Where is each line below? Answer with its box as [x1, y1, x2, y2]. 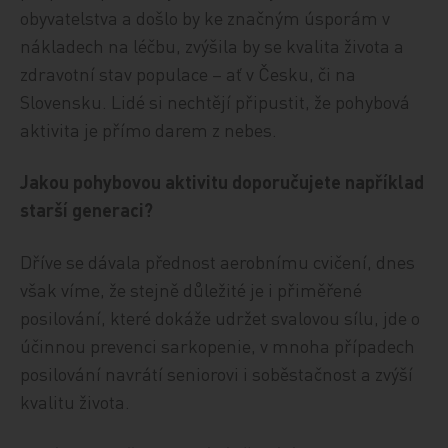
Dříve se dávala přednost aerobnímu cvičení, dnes [20, 250, 416, 273]
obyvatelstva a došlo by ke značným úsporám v [20, 6, 391, 29]
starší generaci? [20, 198, 154, 221]
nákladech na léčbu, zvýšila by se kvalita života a [20, 34, 405, 57]
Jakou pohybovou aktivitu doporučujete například [20, 170, 425, 193]
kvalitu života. [20, 390, 131, 413]
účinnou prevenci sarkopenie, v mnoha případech [20, 334, 416, 357]
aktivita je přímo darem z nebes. [20, 118, 278, 141]
